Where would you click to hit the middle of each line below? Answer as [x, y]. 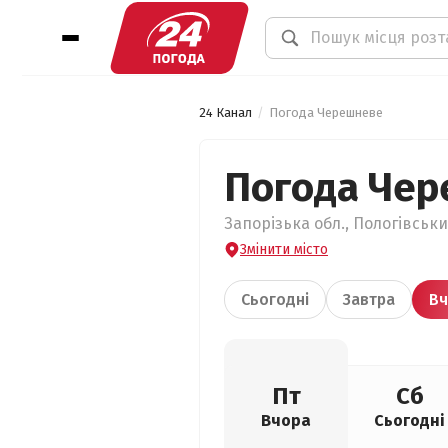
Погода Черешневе [326, 112]
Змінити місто [284, 249]
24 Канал [225, 112]
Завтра [369, 299]
